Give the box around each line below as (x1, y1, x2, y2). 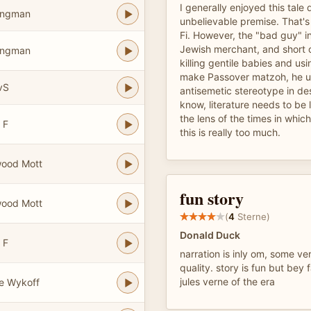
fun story (180, 186, 244, 210)
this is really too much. (180, 126, 280, 138)
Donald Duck (180, 229, 240, 241)
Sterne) (235, 210, 270, 222)
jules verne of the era (180, 276, 275, 287)
